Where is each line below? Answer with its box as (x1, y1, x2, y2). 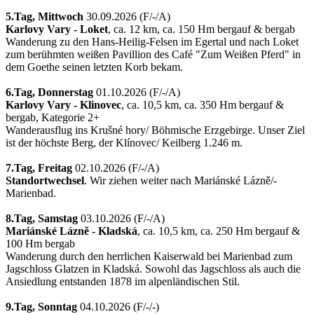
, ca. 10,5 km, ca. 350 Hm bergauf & (121, 98, 284, 111)
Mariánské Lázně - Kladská (6, 224, 137, 237)
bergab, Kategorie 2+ (6, 111, 100, 123)
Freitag (38, 161, 72, 174)
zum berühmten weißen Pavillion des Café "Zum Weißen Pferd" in (6, 48, 301, 60)
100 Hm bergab (6, 237, 75, 250)
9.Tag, (6, 300, 35, 313)
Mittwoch (38, 10, 83, 22)
